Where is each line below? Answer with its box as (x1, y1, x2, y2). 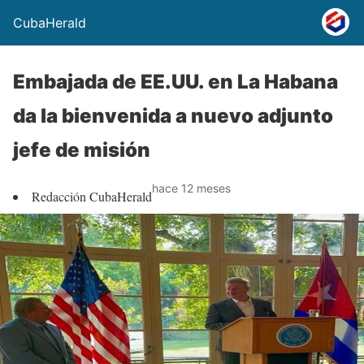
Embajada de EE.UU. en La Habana (13, 70, 338, 93)
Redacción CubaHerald (32, 188, 152, 205)
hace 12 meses (152, 181, 231, 195)
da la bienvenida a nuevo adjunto (13, 104, 333, 128)
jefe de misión (13, 138, 150, 162)
